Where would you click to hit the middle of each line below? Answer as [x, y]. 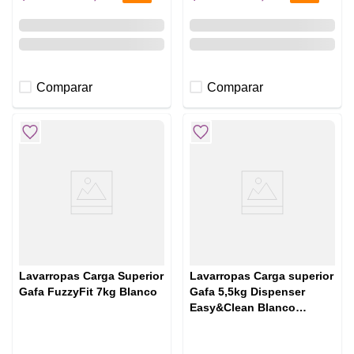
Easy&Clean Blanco [243, 308]
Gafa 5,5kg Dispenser [248, 292]
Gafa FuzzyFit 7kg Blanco [88, 292]
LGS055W [216, 324]
